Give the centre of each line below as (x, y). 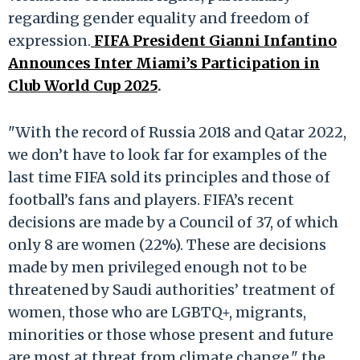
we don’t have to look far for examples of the (168, 154)
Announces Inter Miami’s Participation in (164, 63)
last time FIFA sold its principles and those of (169, 177)
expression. (49, 40)
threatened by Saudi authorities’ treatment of (172, 289)
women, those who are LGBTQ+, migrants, (157, 312)
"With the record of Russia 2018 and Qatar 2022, (177, 132)
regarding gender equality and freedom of (159, 18)
